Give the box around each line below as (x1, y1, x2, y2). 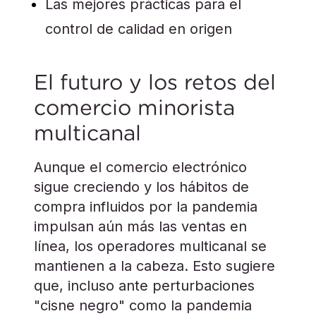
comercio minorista (34, 95, 235, 121)
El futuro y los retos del (34, 69, 276, 95)
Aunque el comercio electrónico (34, 159, 247, 176)
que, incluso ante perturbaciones (34, 277, 255, 294)
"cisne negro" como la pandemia (34, 297, 252, 314)
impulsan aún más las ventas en (34, 218, 247, 235)
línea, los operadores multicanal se (34, 238, 267, 255)
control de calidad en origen (45, 20, 232, 37)
